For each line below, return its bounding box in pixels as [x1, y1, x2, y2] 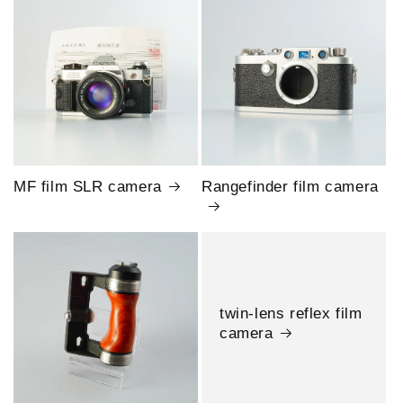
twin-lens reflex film [219, 305, 363, 323]
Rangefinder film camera [201, 177, 379, 195]
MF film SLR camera [13, 177, 162, 195]
